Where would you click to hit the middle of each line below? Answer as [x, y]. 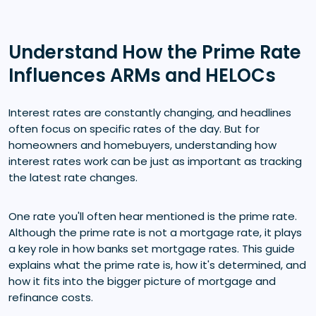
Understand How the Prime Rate [155, 52]
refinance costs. [51, 297]
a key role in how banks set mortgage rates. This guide [152, 248]
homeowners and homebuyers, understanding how [142, 145]
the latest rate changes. [73, 177]
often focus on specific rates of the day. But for [134, 128]
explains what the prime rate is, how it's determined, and [157, 265]
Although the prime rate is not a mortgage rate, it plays [155, 232]
